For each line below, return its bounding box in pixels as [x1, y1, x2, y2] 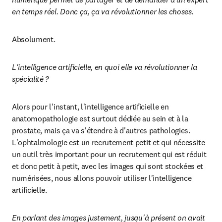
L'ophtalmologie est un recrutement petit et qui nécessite [12, 137, 205, 147]
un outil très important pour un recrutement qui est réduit [12, 149, 207, 159]
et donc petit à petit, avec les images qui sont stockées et [12, 161, 204, 171]
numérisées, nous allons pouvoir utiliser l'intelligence [12, 173, 192, 183]
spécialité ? [12, 74, 51, 84]
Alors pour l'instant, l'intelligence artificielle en [12, 102, 169, 111]
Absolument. [12, 34, 55, 44]
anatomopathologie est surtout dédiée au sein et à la [12, 113, 188, 123]
